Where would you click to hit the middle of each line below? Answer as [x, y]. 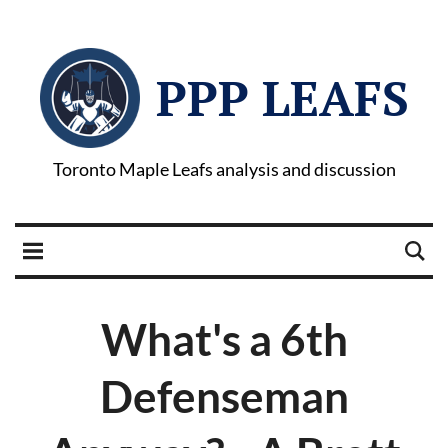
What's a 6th [224, 339]
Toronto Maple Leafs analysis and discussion [224, 169]
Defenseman [224, 396]
